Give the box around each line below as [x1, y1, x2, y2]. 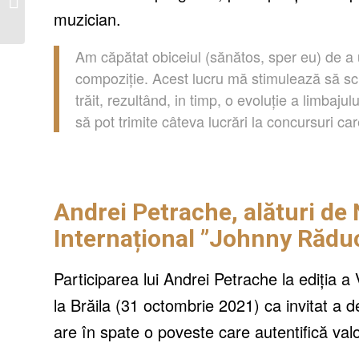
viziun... [28, 19, 65, 34]
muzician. [54, 7, 121, 30]
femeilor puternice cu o [28, 2, 134, 18]
